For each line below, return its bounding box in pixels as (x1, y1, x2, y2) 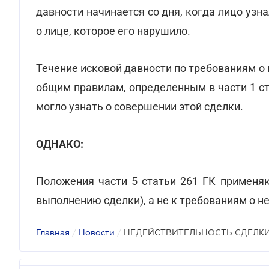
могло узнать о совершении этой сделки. (36, 100, 243, 113)
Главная (36, 228, 70, 237)
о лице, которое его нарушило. (36, 25, 190, 37)
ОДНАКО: (36, 138, 83, 150)
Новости (79, 228, 115, 237)
